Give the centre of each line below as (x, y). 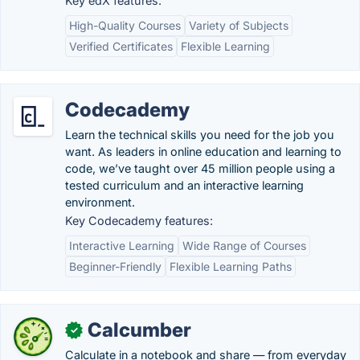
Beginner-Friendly (115, 266)
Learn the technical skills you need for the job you (200, 135)
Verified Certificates (121, 46)
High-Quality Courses (125, 25)
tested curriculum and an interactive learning (184, 185)
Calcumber (139, 330)
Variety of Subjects (239, 25)
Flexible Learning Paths (231, 266)
